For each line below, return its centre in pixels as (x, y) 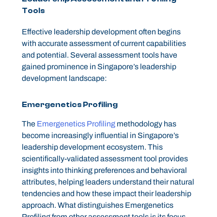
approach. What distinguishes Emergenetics (97, 205)
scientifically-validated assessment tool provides (105, 159)
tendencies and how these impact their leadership (106, 194)
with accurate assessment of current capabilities (104, 44)
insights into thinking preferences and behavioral (104, 170)
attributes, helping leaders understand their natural (108, 182)
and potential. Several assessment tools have (99, 55)
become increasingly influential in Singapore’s (100, 136)
